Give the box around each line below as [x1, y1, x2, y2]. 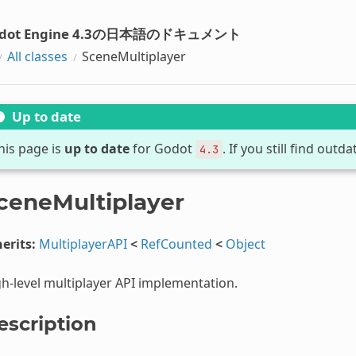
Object [225, 234, 265, 253]
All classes [6, 47, 68, 65]
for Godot [129, 139, 195, 157]
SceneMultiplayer [81, 47, 186, 65]
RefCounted [140, 234, 212, 253]
